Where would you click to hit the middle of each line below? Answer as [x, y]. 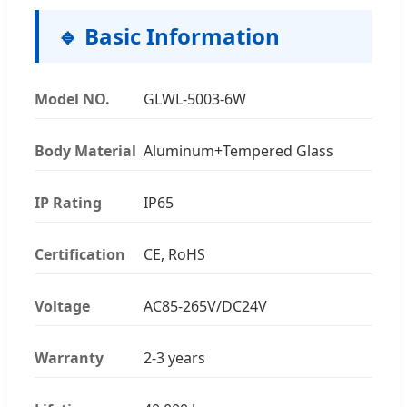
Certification [80, 254]
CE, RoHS [174, 254]
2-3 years [174, 357]
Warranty [69, 357]
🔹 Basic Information [169, 35]
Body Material [85, 150]
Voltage [62, 306]
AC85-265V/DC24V [205, 306]
